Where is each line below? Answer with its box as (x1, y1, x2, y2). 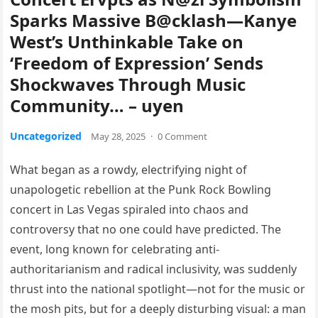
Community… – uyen (10, 94, 185, 118)
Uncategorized (10, 129, 82, 143)
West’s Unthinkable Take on (10, 30, 244, 54)
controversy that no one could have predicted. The (10, 221, 282, 238)
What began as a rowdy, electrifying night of (10, 162, 248, 178)
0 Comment (158, 130, 208, 143)
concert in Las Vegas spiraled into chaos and (10, 202, 249, 218)
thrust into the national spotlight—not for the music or (10, 281, 306, 297)
